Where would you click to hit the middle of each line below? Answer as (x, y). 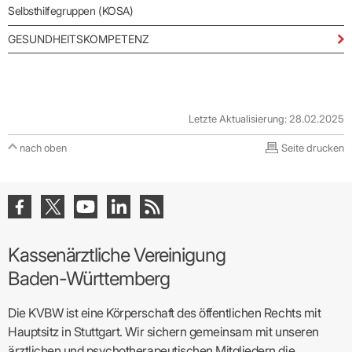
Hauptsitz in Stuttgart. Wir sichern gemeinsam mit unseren (163, 331)
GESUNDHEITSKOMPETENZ (79, 38)
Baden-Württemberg (89, 278)
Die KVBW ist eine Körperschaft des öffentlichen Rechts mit (165, 312)
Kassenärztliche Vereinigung (117, 255)
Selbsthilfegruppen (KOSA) (71, 10)
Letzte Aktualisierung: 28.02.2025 (266, 118)
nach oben (43, 147)
